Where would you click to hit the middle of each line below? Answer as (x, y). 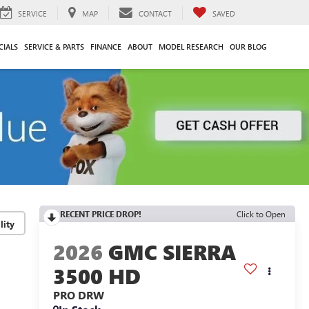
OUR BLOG (248, 46)
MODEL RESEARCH (191, 46)
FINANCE (106, 46)
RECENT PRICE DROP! (100, 214)
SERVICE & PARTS (54, 46)
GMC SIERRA (172, 252)
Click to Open (261, 214)
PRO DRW (78, 295)
